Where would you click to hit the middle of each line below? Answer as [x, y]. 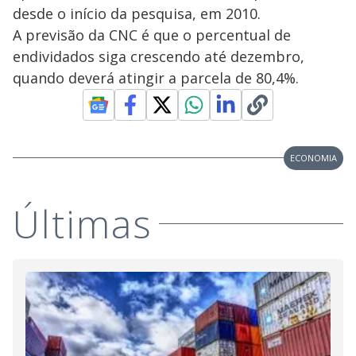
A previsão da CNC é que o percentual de [152, 35]
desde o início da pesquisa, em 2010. [137, 13]
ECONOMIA [313, 157]
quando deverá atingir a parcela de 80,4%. [156, 77]
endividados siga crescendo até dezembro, [159, 56]
